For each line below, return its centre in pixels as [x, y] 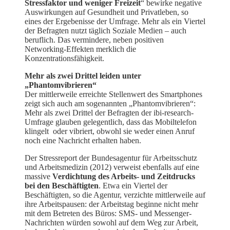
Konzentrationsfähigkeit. [64, 58]
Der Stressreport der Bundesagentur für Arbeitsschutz [111, 158]
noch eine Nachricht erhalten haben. [83, 140]
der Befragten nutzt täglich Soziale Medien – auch [106, 30]
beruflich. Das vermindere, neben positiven [94, 40]
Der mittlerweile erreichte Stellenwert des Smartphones [113, 94]
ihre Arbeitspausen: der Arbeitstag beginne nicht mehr [111, 204]
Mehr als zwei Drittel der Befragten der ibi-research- [109, 112]
